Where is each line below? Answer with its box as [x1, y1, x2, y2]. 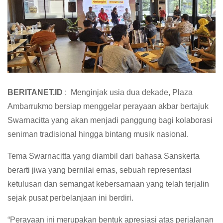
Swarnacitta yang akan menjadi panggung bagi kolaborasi [7, 115, 213, 124]
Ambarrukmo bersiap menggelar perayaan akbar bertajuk [7, 102, 209, 111]
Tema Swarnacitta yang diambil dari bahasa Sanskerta [7, 151, 200, 160]
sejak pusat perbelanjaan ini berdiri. [7, 193, 133, 202]
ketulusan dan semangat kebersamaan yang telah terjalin [7, 179, 209, 188]
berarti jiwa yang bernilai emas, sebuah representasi [7, 165, 192, 174]
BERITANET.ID [7, 88, 63, 97]
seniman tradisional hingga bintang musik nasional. [7, 129, 189, 138]
